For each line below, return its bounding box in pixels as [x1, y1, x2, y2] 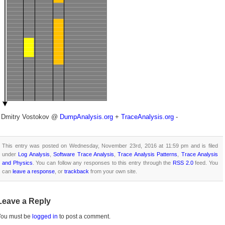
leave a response [13, 168, 55, 174]
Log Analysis [18, 151, 50, 157]
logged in [32, 212, 58, 220]
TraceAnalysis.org [121, 113, 174, 121]
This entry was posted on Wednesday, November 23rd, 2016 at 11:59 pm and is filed [2, 142, 218, 149]
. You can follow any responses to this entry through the [32, 159, 173, 166]
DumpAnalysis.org [60, 113, 113, 121]
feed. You [193, 159, 218, 166]
